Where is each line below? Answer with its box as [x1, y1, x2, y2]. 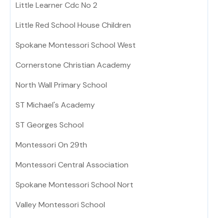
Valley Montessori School [16, 200, 105, 210]
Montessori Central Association [16, 160, 128, 170]
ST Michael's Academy [16, 100, 95, 110]
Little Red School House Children [16, 20, 131, 31]
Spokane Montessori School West [16, 40, 136, 51]
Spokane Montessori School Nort [16, 180, 133, 190]
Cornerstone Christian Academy [16, 60, 131, 71]
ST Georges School [16, 120, 84, 130]
